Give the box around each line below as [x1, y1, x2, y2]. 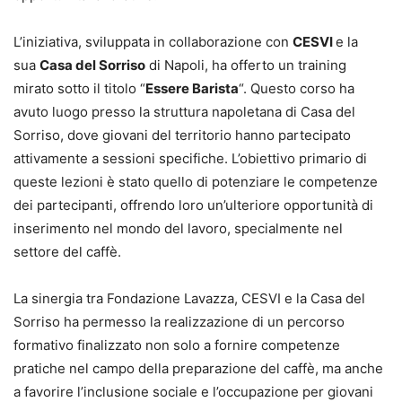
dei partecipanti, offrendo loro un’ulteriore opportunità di [13, 197, 373, 214]
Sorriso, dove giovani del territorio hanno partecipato [13, 127, 351, 144]
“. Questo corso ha [239, 80, 354, 98]
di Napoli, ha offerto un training [145, 57, 346, 74]
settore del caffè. [13, 243, 121, 261]
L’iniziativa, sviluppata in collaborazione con [13, 33, 293, 51]
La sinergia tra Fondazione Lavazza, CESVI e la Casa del [13, 290, 365, 308]
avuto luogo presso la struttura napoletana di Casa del [13, 103, 355, 121]
